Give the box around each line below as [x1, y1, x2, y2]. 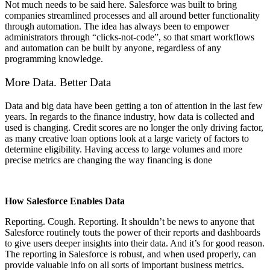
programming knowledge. [5, 54, 103, 64]
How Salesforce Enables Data [5, 195, 125, 206]
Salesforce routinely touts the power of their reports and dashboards [5, 227, 260, 237]
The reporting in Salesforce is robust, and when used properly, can [5, 248, 256, 259]
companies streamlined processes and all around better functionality [5, 10, 260, 21]
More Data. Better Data [5, 75, 111, 89]
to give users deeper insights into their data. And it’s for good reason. [5, 237, 265, 248]
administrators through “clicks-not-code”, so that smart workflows [5, 32, 254, 43]
